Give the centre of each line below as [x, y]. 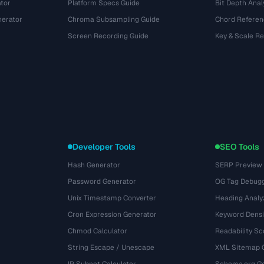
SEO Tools [239, 147]
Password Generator [102, 181]
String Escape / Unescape [111, 247]
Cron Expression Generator [113, 214]
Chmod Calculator [98, 231]
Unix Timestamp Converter [112, 198]
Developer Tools [104, 147]
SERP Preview [238, 165]
